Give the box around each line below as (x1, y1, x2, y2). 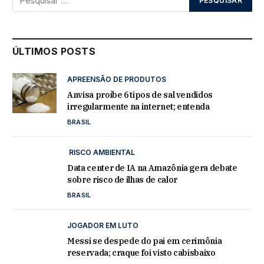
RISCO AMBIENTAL (67, 147, 135, 157)
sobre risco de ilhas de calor (67, 174, 177, 185)
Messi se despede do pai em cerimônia (67, 235, 222, 246)
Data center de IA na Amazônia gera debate (67, 162, 237, 173)
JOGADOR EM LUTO (67, 220, 138, 230)
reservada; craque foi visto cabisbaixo (67, 247, 216, 258)
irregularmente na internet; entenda (67, 101, 210, 112)
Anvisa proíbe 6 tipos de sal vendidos (67, 89, 213, 100)
